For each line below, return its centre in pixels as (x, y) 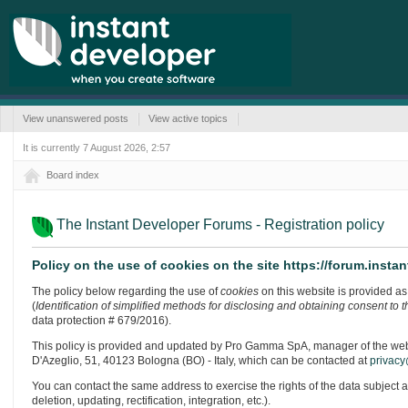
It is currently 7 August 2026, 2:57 (96, 148)
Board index (72, 175)
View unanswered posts (76, 118)
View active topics (189, 118)
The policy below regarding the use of (126, 291)
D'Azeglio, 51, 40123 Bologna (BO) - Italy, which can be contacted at (200, 361)
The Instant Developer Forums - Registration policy (220, 224)
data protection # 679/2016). (101, 321)
